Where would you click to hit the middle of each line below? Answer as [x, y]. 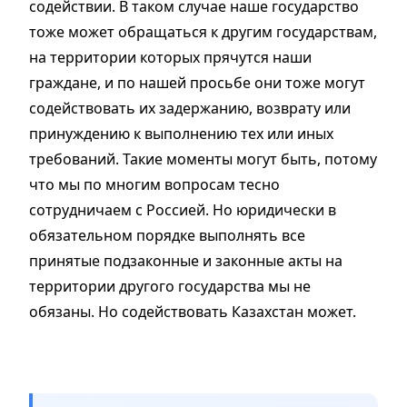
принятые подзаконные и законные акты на [186, 261]
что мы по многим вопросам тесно [154, 185]
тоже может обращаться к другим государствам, [203, 32]
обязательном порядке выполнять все [167, 236]
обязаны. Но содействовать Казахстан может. [194, 312]
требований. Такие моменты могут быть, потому [203, 159]
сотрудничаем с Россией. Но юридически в [183, 210]
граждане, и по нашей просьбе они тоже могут [197, 83]
